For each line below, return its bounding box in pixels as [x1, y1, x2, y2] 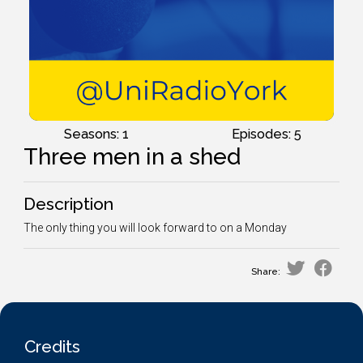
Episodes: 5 [232, 126, 301, 142]
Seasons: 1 [64, 126, 129, 142]
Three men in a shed [23, 143, 241, 170]
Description [23, 194, 113, 214]
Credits [24, 336, 80, 357]
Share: [251, 266, 280, 277]
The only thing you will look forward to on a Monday [23, 221, 287, 234]
